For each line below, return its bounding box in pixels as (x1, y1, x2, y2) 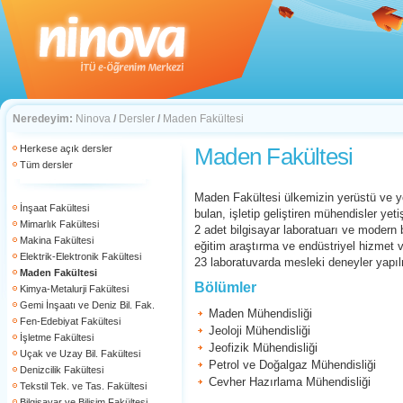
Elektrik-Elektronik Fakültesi (20, 251, 141, 262)
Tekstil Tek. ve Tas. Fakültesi (20, 381, 147, 391)
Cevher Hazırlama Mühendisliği (209, 375, 371, 389)
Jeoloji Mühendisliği (209, 324, 310, 337)
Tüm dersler (20, 159, 73, 170)
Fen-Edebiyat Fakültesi (20, 316, 121, 327)
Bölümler (194, 280, 256, 295)
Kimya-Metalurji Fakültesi (20, 283, 129, 294)
